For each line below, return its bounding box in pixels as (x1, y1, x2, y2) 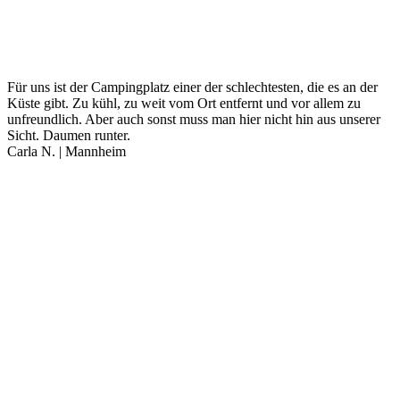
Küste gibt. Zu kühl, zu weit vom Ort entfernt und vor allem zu (7, 95, 361, 111)
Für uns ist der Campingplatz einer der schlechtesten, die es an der (7, 79, 378, 95)
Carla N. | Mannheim (7, 143, 126, 159)
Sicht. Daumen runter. (7, 127, 130, 143)
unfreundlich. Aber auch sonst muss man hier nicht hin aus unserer (7, 111, 380, 127)
